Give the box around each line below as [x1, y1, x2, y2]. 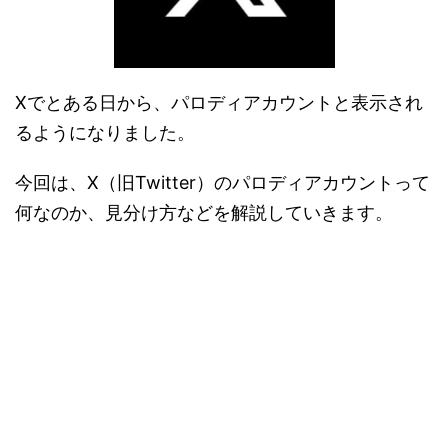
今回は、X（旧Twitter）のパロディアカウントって [15, 171, 430, 193]
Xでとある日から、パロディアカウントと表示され [15, 91, 423, 113]
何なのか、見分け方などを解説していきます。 [15, 201, 393, 223]
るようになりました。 [15, 121, 195, 143]
